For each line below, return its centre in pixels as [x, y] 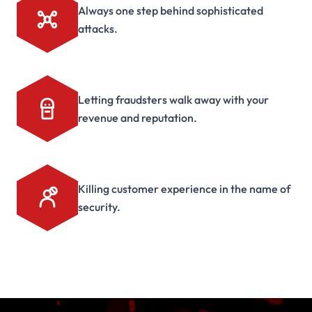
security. [99, 207]
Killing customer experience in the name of [184, 189]
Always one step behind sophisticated [171, 10]
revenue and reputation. [138, 118]
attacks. [98, 29]
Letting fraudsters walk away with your [173, 100]
